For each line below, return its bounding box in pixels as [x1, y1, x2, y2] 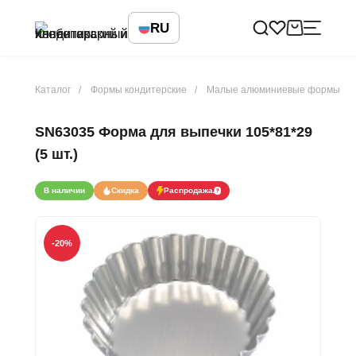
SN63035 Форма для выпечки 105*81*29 [35, 124, 312, 140]
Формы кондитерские [91, 84, 187, 95]
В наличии [44, 186, 85, 195]
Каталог [35, 84, 71, 95]
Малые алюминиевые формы [207, 84, 340, 95]
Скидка [111, 186, 139, 195]
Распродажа [164, 186, 213, 195]
